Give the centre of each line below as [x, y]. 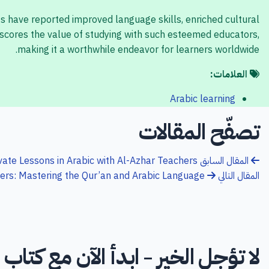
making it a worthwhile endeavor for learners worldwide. [138, 50]
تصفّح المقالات [199, 130]
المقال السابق [225, 161]
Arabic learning [203, 99]
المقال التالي [237, 176]
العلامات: [230, 74]
